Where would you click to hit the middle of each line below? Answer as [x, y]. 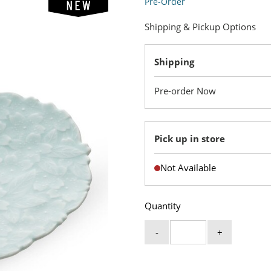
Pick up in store [190, 139]
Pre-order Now [185, 91]
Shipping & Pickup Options [200, 27]
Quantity [163, 206]
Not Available [188, 168]
